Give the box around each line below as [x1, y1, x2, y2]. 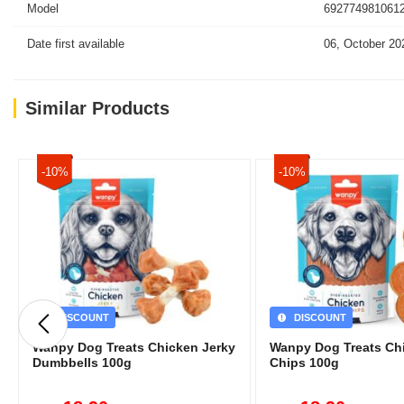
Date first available [27, 37, 124, 50]
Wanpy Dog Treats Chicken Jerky [32, 340, 235, 354]
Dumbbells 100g [32, 355, 132, 370]
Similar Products [25, 98, 170, 118]
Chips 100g [269, 355, 339, 370]
